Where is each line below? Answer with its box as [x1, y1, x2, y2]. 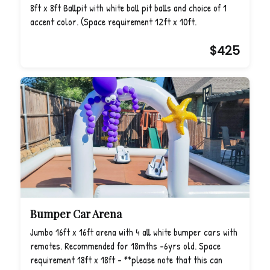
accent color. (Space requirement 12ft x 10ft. [30, 15, 196, 28]
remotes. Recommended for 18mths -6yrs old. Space [30, 239, 221, 253]
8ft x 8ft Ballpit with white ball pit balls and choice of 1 [30, 1, 227, 14]
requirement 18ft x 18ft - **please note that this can [30, 253, 222, 266]
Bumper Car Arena [30, 207, 122, 221]
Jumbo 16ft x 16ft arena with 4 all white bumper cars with [30, 225, 237, 239]
